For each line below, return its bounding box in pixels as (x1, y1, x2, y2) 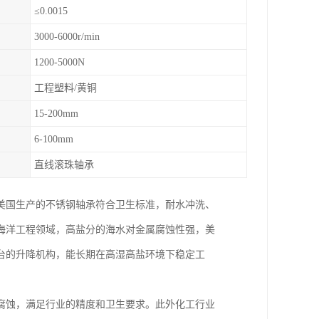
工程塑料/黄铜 (34, 83, 97, 93)
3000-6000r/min (34, 31, 100, 42)
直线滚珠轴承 (34, 159, 94, 170)
